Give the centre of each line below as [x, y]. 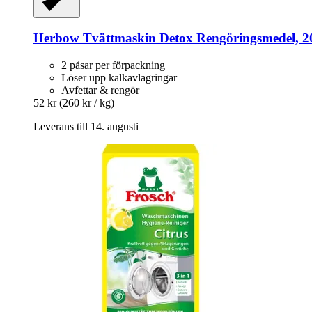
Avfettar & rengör [100, 90]
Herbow [56, 38]
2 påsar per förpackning [113, 65]
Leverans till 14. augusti [86, 126]
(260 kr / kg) [87, 102]
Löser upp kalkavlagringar [119, 77]
